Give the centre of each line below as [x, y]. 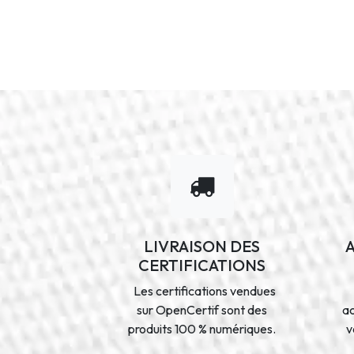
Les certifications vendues [202, 290]
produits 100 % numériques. [202, 328]
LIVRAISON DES [202, 246]
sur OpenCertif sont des [202, 309]
